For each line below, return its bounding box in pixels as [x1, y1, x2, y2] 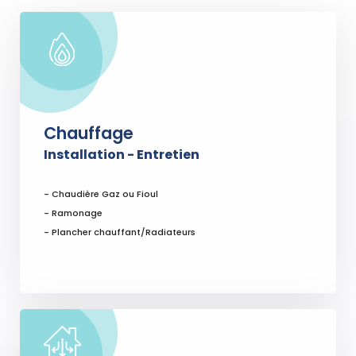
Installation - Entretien [44, 145, 199, 164]
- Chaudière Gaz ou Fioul [44, 188, 158, 201]
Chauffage [44, 122, 133, 145]
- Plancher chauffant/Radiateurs [44, 226, 195, 239]
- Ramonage [44, 207, 103, 220]
